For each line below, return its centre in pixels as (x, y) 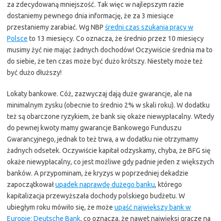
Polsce (17, 38)
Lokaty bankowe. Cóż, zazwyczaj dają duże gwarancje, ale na (99, 94)
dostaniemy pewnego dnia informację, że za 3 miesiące (90, 16)
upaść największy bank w (153, 207)
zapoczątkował (31, 184)
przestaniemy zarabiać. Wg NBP (56, 27)
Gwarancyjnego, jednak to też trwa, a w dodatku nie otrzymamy (103, 139)
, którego (168, 184)
